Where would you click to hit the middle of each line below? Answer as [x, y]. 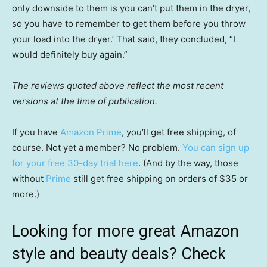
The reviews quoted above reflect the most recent [118, 86]
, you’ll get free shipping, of [179, 132]
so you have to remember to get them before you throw [129, 24]
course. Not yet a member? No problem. [97, 148]
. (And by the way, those [188, 163]
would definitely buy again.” [70, 55]
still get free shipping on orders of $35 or [159, 179]
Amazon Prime [91, 132]
